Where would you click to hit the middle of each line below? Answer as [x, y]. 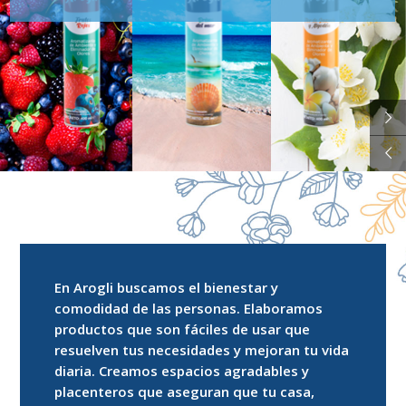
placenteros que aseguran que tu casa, [185, 391]
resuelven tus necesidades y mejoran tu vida [202, 350]
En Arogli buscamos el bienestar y [167, 287]
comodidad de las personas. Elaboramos [189, 308]
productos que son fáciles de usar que [183, 329]
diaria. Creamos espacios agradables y [182, 371]
